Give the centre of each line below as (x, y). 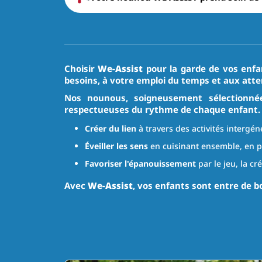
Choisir (81, 69)
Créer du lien (110, 129)
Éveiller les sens (116, 146)
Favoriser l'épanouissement (140, 164)
